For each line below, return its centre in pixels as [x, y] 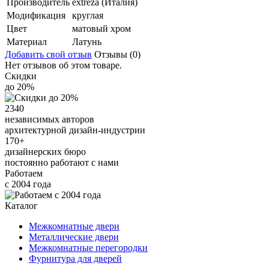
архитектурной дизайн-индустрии [75, 130]
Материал [27, 42]
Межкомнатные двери [74, 226]
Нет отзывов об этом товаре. [63, 65]
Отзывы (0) [116, 55]
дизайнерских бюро [45, 152]
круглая [88, 16]
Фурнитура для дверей [75, 259]
